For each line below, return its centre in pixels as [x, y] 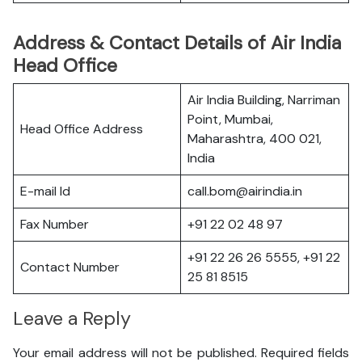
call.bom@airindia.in [245, 191]
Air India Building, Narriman [264, 100]
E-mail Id [45, 191]
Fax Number [55, 224]
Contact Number [70, 267]
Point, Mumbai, [230, 119]
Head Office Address [82, 129]
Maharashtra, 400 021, [255, 139]
